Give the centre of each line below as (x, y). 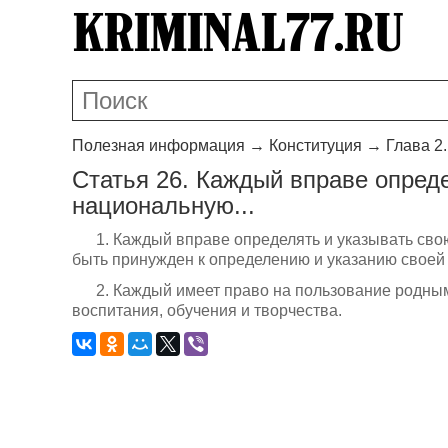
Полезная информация (158, 145)
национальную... (163, 205)
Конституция (315, 145)
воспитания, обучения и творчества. (207, 310)
